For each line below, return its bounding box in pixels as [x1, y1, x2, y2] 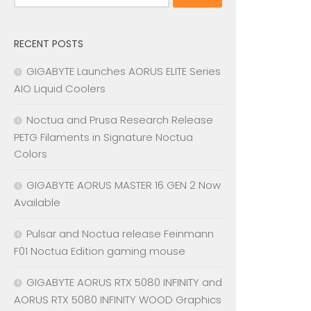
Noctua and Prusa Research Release [26, 112, 213, 128]
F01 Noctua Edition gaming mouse [14, 244, 185, 259]
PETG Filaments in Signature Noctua [14, 130, 193, 145]
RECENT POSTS [14, 37, 83, 51]
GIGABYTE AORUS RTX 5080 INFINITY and [26, 275, 222, 290]
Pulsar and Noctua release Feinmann [26, 226, 214, 242]
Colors [14, 146, 47, 162]
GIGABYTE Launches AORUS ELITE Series [26, 64, 221, 79]
